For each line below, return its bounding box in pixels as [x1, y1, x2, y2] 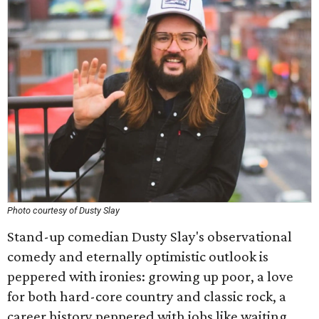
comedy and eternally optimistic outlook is [7, 248, 268, 265]
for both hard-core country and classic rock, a [7, 288, 286, 305]
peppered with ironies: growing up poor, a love [7, 268, 293, 285]
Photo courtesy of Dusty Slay [7, 205, 120, 216]
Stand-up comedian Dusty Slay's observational [7, 228, 292, 245]
